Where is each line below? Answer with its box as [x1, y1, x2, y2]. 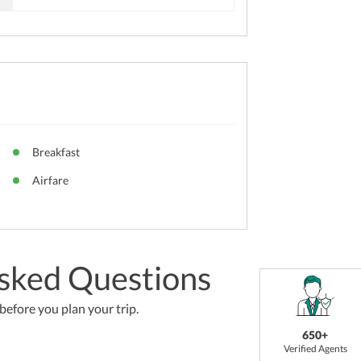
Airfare [31, 172, 68, 187]
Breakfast [31, 144, 80, 159]
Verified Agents [283, 342, 347, 355]
